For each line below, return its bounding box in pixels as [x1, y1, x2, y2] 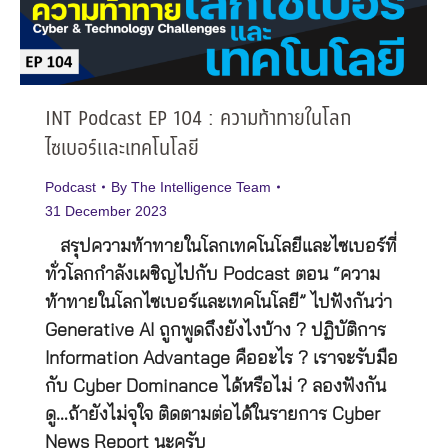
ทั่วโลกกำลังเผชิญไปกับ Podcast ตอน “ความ [45, 266, 380, 285]
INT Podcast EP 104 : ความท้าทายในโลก [45, 104, 351, 136]
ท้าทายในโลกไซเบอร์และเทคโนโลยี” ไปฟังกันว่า [45, 294, 392, 313]
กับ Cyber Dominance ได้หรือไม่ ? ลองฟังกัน [45, 378, 386, 397]
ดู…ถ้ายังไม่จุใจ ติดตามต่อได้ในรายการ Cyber [45, 406, 380, 425]
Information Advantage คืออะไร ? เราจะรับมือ [45, 350, 398, 369]
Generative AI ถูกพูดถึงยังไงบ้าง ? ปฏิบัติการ [45, 322, 386, 341]
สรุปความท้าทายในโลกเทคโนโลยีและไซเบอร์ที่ [45, 238, 397, 257]
